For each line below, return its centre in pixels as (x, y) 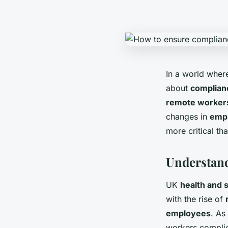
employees (188, 213)
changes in (188, 117)
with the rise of (196, 199)
